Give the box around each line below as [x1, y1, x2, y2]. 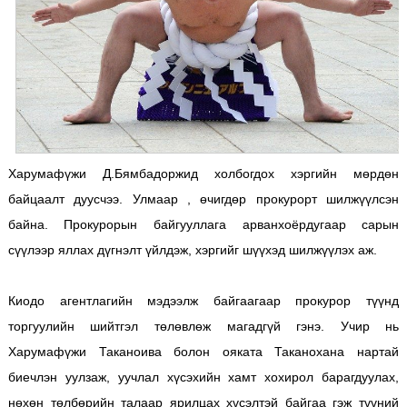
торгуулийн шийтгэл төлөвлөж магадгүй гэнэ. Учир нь [7, 318, 400, 333]
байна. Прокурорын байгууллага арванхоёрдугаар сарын [7, 216, 400, 232]
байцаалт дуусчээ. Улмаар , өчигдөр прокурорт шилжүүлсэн [7, 191, 400, 206]
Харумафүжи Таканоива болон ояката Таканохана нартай [7, 343, 400, 359]
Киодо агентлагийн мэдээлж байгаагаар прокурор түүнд [7, 293, 400, 308]
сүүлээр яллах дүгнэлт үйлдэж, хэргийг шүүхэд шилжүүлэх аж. [7, 242, 377, 257]
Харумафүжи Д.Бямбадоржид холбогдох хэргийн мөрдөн [7, 165, 400, 181]
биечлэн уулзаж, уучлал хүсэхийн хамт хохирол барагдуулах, [7, 369, 400, 384]
